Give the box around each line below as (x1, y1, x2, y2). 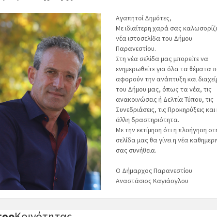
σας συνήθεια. (116, 146, 156, 155)
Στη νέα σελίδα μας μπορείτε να (116, 54, 208, 63)
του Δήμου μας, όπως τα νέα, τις (116, 85, 212, 93)
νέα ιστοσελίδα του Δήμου (116, 34, 192, 43)
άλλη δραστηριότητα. (116, 115, 179, 124)
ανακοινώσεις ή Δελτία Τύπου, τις (116, 95, 214, 104)
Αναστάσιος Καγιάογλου (116, 176, 188, 185)
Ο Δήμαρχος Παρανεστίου (116, 166, 192, 175)
